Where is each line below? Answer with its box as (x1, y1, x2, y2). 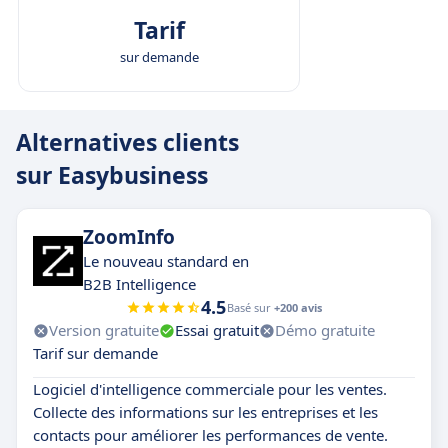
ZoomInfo (83, 224, 175, 251)
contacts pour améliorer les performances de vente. (33, 425, 388, 446)
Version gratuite (49, 320, 159, 341)
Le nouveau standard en (83, 251, 249, 272)
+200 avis (274, 300, 322, 316)
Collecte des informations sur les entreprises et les (33, 402, 378, 423)
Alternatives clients (16, 126, 239, 159)
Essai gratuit (175, 320, 259, 341)
